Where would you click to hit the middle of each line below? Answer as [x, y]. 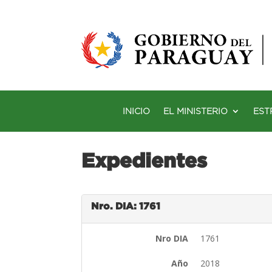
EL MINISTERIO [195, 111]
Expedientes [144, 160]
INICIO [136, 111]
